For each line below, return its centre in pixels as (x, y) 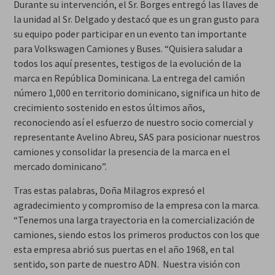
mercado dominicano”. (60, 167)
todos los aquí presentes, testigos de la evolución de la (127, 64)
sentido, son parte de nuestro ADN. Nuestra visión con (126, 264)
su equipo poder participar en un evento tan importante (130, 34)
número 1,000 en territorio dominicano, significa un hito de (137, 93)
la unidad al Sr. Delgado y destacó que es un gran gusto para (136, 19)
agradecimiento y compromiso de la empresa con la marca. (136, 205)
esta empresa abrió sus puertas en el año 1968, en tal (124, 250)
